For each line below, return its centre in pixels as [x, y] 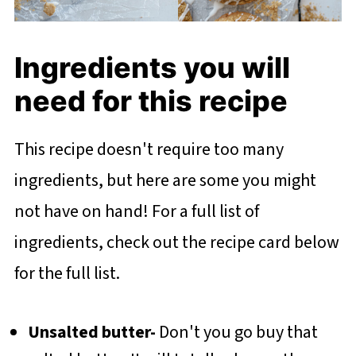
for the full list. [68, 273]
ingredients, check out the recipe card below [176, 242]
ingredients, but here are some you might [165, 180]
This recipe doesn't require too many [149, 149]
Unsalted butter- [93, 332]
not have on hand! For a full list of [136, 211]
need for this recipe [154, 101]
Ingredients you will [152, 67]
